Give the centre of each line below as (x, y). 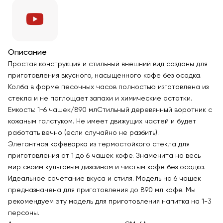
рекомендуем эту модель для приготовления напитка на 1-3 (110, 202)
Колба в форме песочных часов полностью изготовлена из (108, 87)
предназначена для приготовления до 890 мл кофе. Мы (102, 190)
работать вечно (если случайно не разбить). (83, 133)
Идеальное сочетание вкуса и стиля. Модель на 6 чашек (105, 179)
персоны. (24, 213)
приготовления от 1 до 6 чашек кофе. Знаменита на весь (104, 156)
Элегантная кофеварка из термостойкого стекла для (99, 144)
